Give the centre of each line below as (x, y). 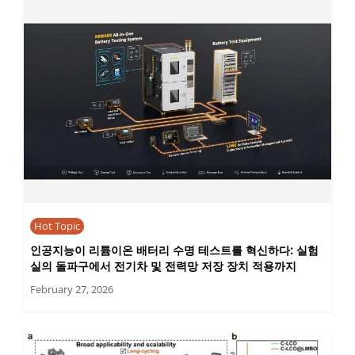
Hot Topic (57, 226)
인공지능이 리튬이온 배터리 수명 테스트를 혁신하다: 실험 (174, 250)
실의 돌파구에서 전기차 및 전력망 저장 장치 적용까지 (163, 265)
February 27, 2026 (71, 289)
